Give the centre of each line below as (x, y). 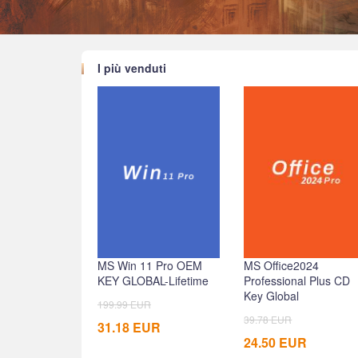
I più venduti (132, 68)
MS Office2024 (282, 265)
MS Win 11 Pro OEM (150, 265)
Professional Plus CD (297, 280)
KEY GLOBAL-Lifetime (153, 280)
